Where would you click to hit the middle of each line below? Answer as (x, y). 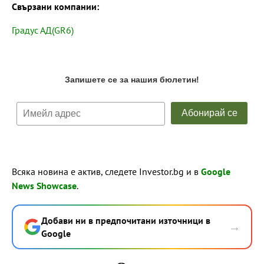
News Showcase (44, 185)
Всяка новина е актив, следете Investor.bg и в (106, 171)
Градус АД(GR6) (43, 30)
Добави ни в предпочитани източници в (126, 220)
